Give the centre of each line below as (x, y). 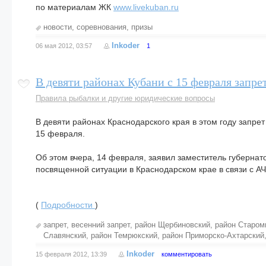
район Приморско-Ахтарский (213, 235)
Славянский (65, 235)
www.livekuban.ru (146, 7)
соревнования (102, 27)
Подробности (68, 205)
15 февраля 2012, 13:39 (71, 254)
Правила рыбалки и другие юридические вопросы (125, 98)
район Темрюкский (124, 235)
